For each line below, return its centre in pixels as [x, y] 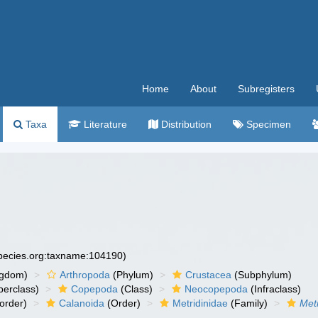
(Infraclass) [275, 289]
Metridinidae [201, 303]
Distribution [185, 124]
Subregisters [266, 89]
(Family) [248, 303]
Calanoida [82, 303]
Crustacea [209, 275]
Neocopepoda [216, 289]
